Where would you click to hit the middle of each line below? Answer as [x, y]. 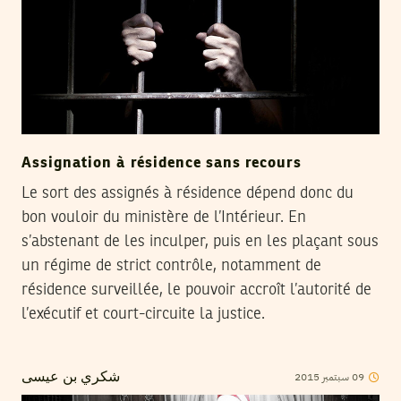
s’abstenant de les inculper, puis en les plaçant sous [200, 242]
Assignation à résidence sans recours [162, 164]
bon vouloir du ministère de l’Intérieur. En [164, 218]
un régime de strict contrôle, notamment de [171, 266]
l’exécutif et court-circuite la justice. [143, 315]
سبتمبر [334, 377]
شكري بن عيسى [71, 378]
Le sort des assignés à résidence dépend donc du [188, 194]
